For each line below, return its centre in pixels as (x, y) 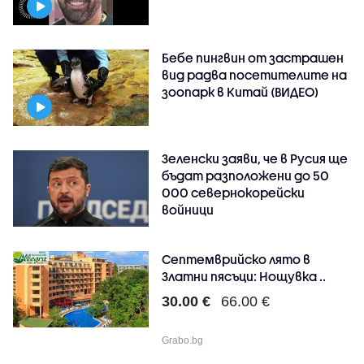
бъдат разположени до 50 (246, 175)
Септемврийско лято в (236, 259)
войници (188, 209)
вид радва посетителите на (255, 74)
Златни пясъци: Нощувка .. (244, 276)
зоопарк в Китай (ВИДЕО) (240, 91)
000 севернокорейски (234, 192)
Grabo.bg (183, 340)
